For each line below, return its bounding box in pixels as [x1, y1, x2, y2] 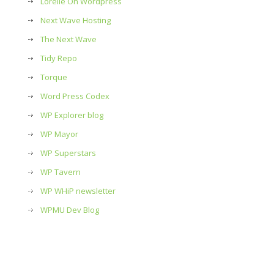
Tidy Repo [40, 53, 77, 64]
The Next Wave [40, 34, 97, 45]
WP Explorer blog [40, 109, 103, 120]
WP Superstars [40, 147, 96, 158]
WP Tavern [40, 166, 81, 177]
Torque [40, 72, 67, 83]
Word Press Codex [40, 91, 109, 102]
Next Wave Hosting [40, 15, 111, 26]
